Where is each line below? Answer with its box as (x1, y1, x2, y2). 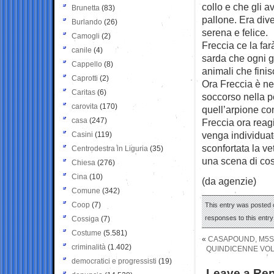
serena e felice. (202, 26, 268, 38)
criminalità (72, 242, 106, 251)
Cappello (72, 59, 102, 68)
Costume (72, 228, 102, 237)
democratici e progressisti (72, 256, 157, 265)
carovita (72, 102, 98, 111)
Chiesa (72, 158, 95, 167)
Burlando (72, 17, 102, 26)
